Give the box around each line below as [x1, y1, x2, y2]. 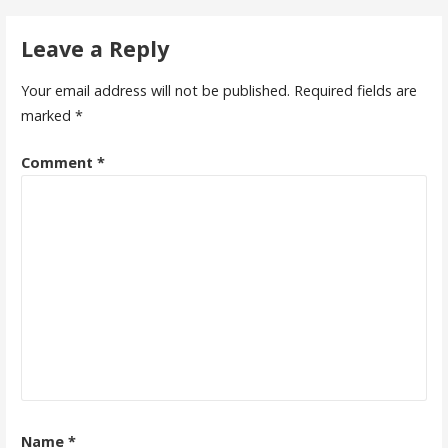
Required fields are [293, 81, 417, 101]
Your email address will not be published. [20, 81, 290, 101]
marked [20, 106, 75, 126]
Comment [20, 152, 97, 172]
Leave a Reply [20, 33, 169, 63]
